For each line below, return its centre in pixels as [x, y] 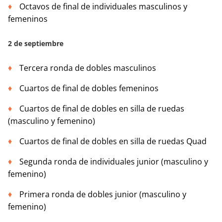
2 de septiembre [36, 44]
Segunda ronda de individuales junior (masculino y [114, 162]
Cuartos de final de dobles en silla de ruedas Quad [113, 141]
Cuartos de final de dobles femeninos [89, 88]
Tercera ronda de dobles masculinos [88, 68]
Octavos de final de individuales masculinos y [103, 7]
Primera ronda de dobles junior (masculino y [103, 194]
